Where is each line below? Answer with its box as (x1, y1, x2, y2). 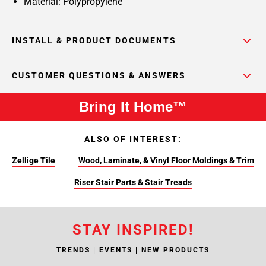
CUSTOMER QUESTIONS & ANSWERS (12, 71, 186, 80)
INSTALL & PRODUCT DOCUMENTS (12, 36, 176, 45)
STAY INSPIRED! (72, 221, 194, 238)
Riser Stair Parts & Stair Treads (74, 178, 192, 187)
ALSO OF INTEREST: (84, 134, 182, 144)
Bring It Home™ (79, 99, 187, 115)
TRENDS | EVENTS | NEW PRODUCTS (56, 246, 210, 254)
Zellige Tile (11, 156, 55, 165)
